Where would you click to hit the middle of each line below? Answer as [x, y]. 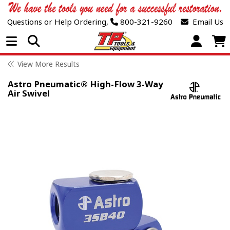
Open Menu [56, 41]
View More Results [49, 64]
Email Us [206, 22]
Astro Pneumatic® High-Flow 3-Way [85, 84]
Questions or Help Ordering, [57, 22]
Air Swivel [29, 93]
